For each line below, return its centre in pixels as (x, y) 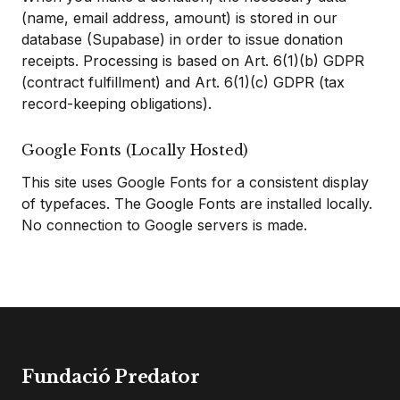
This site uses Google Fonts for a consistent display (195, 182)
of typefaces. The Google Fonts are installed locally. (197, 204)
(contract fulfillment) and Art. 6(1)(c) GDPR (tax (183, 82)
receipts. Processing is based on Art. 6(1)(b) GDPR (193, 61)
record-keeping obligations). (117, 104)
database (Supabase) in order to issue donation (182, 39)
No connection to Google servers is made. (164, 225)
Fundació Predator (111, 377)
